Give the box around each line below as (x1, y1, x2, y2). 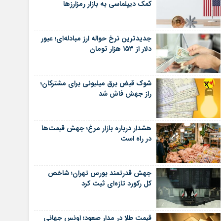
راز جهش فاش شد (98, 88, 151, 99)
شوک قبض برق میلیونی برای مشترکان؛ (40, 78, 151, 89)
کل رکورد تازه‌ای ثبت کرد (81, 178, 151, 189)
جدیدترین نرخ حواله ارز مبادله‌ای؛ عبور (40, 33, 151, 44)
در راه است (120, 133, 151, 144)
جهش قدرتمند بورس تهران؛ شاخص (47, 168, 151, 179)
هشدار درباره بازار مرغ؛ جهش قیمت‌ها (41, 123, 151, 134)
